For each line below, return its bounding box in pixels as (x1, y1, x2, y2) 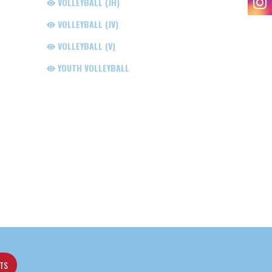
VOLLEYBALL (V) (55, 39, 115, 53)
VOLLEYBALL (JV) (55, 18, 118, 31)
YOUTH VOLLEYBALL (55, 61, 129, 75)
